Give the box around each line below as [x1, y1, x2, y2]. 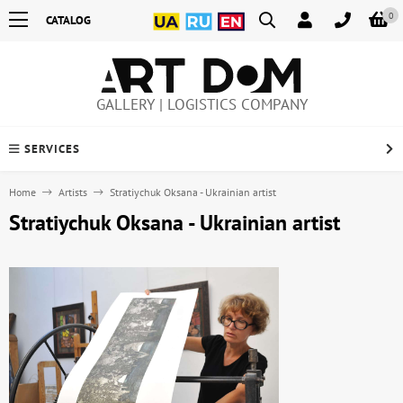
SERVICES [24, 141, 80, 157]
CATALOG [46, 13, 91, 28]
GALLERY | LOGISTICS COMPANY [95, 94, 308, 115]
